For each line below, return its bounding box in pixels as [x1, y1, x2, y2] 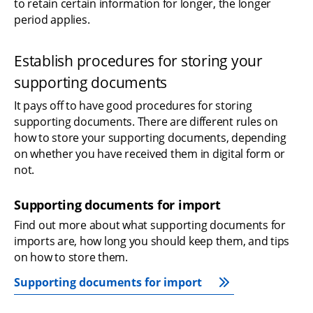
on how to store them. [14, 249, 128, 265]
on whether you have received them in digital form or [14, 146, 285, 162]
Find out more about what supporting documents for [14, 217, 286, 233]
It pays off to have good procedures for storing [14, 98, 252, 114]
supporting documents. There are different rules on [14, 114, 278, 130]
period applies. [14, 12, 90, 28]
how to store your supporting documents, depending [14, 130, 286, 146]
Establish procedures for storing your [14, 50, 263, 71]
